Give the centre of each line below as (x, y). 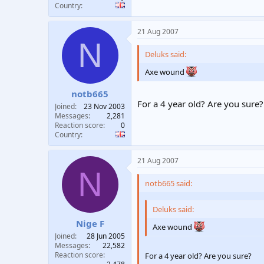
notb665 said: (169, 183)
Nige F (90, 223)
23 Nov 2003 (104, 106)
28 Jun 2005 (106, 236)
